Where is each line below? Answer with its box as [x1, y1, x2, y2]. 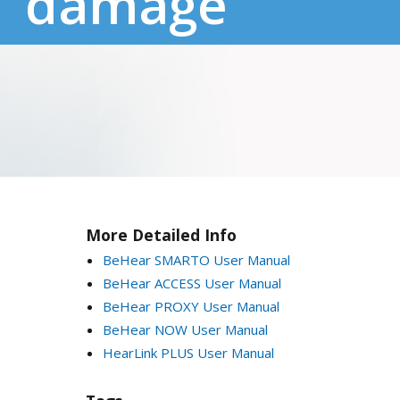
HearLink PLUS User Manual [102, 343, 274, 362]
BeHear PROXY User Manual [102, 296, 279, 315]
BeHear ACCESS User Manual [102, 273, 281, 292]
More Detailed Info [86, 223, 237, 246]
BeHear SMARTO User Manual [102, 250, 290, 269]
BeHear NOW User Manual [102, 320, 268, 338]
